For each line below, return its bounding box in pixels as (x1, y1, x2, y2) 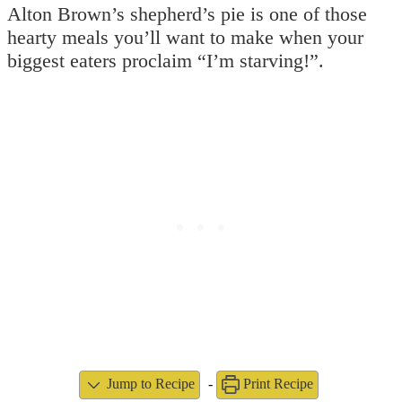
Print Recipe (240, 376, 314, 392)
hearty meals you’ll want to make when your (7, 26, 363, 49)
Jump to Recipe (102, 376, 195, 392)
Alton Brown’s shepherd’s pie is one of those (7, 3, 367, 26)
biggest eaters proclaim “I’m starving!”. (7, 49, 324, 73)
